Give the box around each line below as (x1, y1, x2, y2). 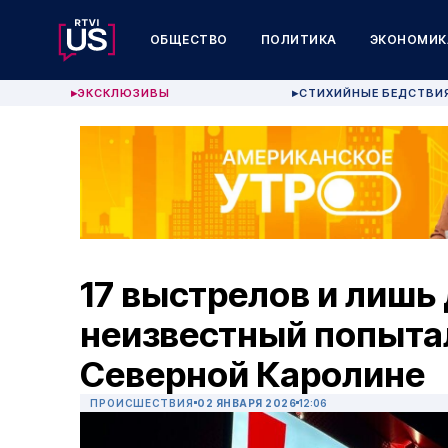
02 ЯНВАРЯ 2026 (197, 397, 296, 410)
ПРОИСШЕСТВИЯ (90, 397, 194, 410)
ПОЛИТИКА (260, 32, 337, 47)
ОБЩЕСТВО (149, 32, 228, 47)
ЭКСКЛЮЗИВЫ (78, 86, 171, 100)
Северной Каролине (80, 353, 425, 396)
